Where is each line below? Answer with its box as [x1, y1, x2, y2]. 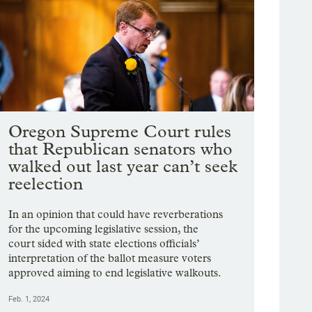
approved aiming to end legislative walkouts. [8, 266, 222, 280]
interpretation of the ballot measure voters [8, 251, 212, 265]
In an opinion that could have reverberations [8, 208, 224, 221]
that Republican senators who [8, 139, 233, 159]
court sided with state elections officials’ [8, 237, 200, 251]
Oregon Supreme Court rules [8, 121, 232, 142]
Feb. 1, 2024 [8, 295, 50, 304]
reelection [8, 173, 84, 194]
